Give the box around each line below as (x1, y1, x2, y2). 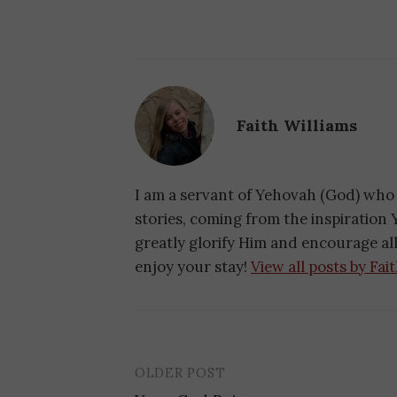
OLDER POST (135, 363, 226, 381)
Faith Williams (237, 114, 357, 136)
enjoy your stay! (135, 256, 251, 276)
